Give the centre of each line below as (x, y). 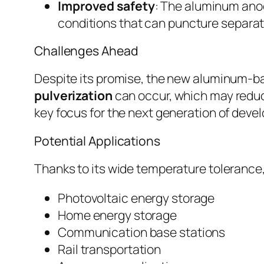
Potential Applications (97, 140)
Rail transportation (110, 249)
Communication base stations (142, 232)
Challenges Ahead (86, 51)
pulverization (73, 95)
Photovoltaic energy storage (136, 198)
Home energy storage (118, 215)
